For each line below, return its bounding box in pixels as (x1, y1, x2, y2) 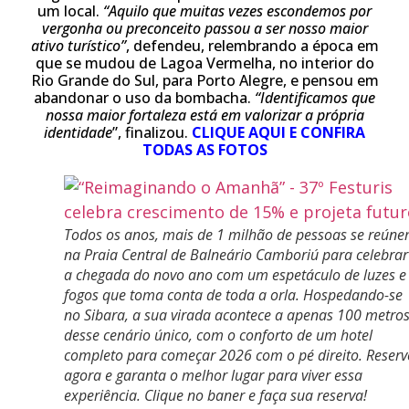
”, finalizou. (112, 122, 192, 142)
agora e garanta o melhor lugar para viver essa (64, 365, 362, 385)
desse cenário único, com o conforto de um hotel (64, 325, 372, 345)
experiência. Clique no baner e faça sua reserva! (64, 385, 367, 405)
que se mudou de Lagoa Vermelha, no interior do (35, 53, 374, 73)
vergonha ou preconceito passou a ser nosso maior (41, 18, 368, 38)
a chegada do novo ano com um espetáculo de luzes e (64, 265, 406, 285)
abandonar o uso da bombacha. (34, 88, 255, 108)
